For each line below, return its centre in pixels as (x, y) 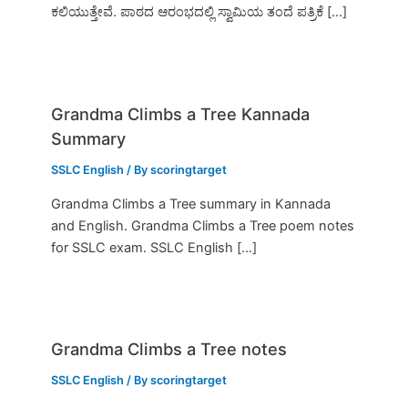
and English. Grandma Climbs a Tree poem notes (203, 225)
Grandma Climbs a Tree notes (169, 349)
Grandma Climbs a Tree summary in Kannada (191, 204)
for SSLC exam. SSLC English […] (154, 247)
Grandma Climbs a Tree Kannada (181, 114)
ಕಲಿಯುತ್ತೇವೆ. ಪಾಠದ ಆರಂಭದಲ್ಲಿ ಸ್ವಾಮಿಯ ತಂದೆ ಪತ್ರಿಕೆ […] (199, 12)
